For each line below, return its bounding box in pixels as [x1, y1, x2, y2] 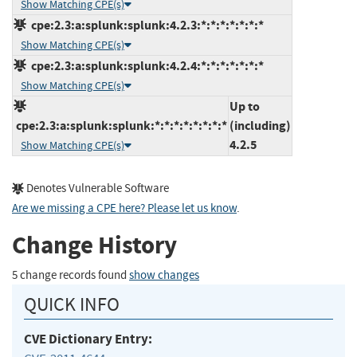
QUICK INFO [24, 292, 120, 316]
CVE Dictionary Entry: [24, 329, 152, 348]
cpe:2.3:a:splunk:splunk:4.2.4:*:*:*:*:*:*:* [26, 57, 264, 74]
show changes [129, 267, 199, 283]
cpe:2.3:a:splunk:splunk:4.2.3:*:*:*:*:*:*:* [26, 16, 264, 33]
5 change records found [12, 267, 129, 283]
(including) [229, 116, 291, 134]
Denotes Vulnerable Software [24, 180, 169, 196]
